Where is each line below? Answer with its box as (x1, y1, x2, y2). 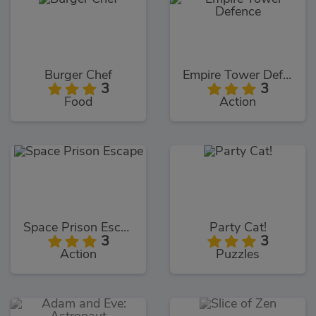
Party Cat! (209, 221, 267, 235)
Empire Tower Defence (283, 68, 291, 82)
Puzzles (216, 248, 260, 262)
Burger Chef (44, 68, 112, 82)
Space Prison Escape (121, 221, 129, 235)
